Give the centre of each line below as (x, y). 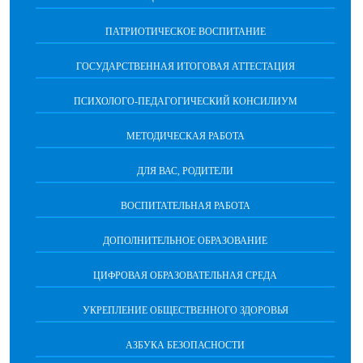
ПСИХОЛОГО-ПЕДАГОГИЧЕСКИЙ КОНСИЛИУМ (185, 101)
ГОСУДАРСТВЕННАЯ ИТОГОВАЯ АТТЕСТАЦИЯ (185, 66)
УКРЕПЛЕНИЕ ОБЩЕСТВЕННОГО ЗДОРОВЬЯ (185, 310)
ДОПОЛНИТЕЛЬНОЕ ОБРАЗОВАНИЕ (185, 241)
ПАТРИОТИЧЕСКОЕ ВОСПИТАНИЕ (185, 32)
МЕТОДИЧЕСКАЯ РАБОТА (185, 136)
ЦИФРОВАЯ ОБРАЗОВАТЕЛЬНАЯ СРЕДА (185, 275)
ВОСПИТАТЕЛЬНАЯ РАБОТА (185, 206)
